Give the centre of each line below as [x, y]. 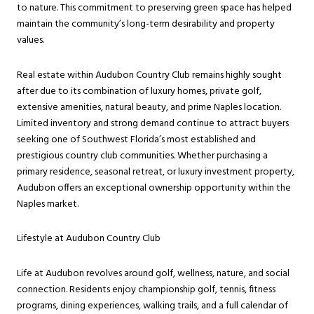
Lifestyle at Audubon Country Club [89, 239]
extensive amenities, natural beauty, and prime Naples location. [149, 107]
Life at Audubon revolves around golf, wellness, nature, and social [153, 273]
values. [30, 40]
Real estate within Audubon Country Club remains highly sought [149, 75]
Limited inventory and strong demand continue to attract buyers [153, 123]
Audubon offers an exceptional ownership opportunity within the [154, 188]
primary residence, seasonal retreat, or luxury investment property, [156, 172]
